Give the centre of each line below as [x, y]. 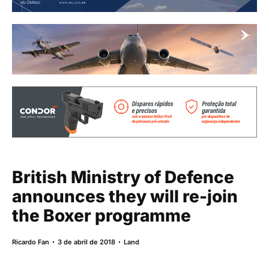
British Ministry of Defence [123, 177]
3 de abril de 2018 [86, 242]
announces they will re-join [125, 196]
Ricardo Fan [31, 242]
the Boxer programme [101, 215]
